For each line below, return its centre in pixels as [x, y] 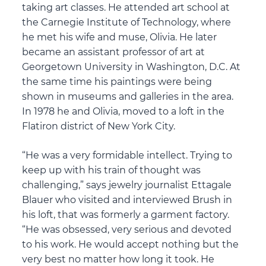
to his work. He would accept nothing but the [131, 245]
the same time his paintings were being [117, 82]
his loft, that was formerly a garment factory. [126, 215]
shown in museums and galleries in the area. [128, 97]
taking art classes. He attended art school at [126, 8]
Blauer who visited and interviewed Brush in [127, 200]
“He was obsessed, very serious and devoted [127, 230]
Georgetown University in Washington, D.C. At [132, 67]
